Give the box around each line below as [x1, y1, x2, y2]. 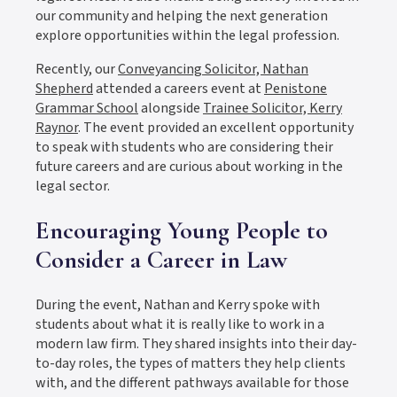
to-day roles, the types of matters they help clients [35, 354, 346, 374]
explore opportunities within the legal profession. [35, 25, 339, 45]
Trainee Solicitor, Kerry [203, 97, 342, 118]
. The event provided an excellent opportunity [78, 117, 354, 137]
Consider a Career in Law [35, 245, 287, 275]
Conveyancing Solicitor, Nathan [118, 58, 308, 79]
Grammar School [35, 97, 138, 118]
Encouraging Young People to [35, 215, 328, 245]
